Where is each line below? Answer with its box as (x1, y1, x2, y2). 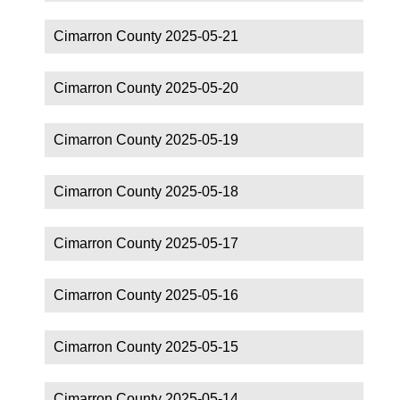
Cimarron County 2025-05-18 (54, 183, 238, 199)
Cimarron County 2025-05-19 (54, 131, 238, 147)
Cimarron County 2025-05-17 (54, 235, 238, 251)
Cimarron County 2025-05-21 (54, 28, 238, 44)
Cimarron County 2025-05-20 (54, 79, 238, 96)
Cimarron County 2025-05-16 (54, 287, 238, 303)
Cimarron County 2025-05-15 (54, 338, 238, 354)
